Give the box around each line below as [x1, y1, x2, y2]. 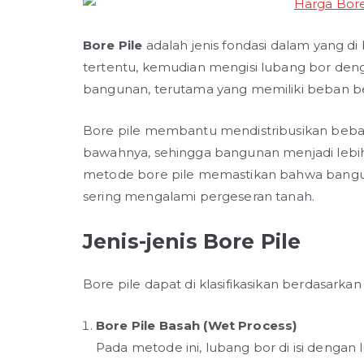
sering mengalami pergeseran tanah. [83, 188, 315, 204]
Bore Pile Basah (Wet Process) [96, 318, 297, 333]
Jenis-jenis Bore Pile [83, 229, 301, 253]
